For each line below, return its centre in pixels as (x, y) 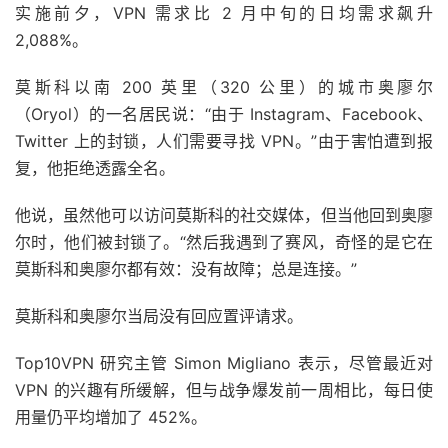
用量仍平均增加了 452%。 (111, 417)
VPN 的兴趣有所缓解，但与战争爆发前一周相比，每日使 (224, 390)
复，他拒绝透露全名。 (95, 168)
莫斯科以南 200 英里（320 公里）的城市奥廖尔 (224, 87)
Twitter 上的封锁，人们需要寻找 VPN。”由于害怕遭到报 (224, 141)
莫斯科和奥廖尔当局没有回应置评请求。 (159, 316)
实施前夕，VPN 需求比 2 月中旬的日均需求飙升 (224, 13)
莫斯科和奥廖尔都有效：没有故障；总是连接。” (186, 269)
